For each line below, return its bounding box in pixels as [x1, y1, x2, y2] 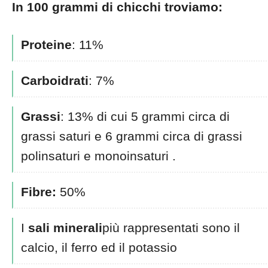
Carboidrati [20, 74, 89, 87]
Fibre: [20, 185, 56, 199]
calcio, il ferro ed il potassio [20, 240, 177, 254]
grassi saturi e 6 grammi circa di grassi [20, 129, 242, 143]
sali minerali [28, 221, 102, 234]
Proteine [20, 38, 72, 51]
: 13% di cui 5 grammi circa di [60, 109, 230, 123]
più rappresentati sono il [102, 221, 240, 234]
